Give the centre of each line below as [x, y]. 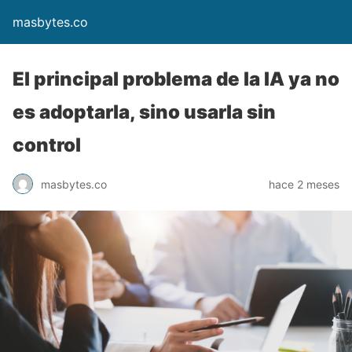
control [47, 145]
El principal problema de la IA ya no [176, 79]
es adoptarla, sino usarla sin [144, 112]
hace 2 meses [304, 184]
